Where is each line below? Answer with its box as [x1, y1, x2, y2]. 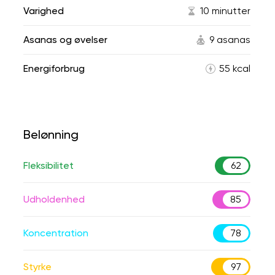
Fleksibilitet [23, 160, 74, 171]
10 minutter [200, 5, 250, 17]
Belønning [23, 127, 79, 142]
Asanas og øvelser [23, 34, 107, 45]
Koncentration [23, 227, 88, 239]
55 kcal [219, 63, 250, 74]
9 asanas [209, 34, 250, 45]
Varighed [23, 5, 64, 17]
